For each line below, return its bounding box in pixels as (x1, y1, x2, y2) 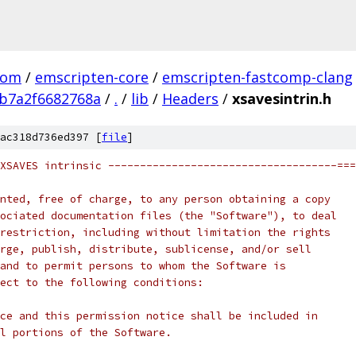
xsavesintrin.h (232, 89, 331, 108)
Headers (162, 89, 219, 108)
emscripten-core (35, 68, 149, 87)
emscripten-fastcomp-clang (162, 68, 353, 87)
